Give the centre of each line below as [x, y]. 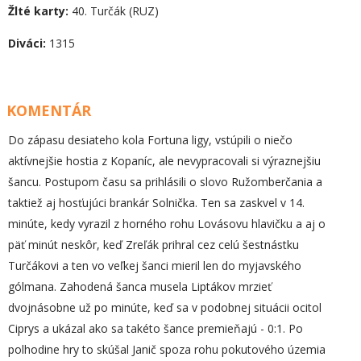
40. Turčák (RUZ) [114, 11]
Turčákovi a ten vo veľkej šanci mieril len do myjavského [155, 266]
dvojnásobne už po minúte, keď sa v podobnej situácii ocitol [165, 307]
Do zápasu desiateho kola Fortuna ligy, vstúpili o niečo [150, 140]
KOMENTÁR [49, 110]
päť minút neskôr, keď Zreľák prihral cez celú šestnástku [154, 245]
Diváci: [27, 43]
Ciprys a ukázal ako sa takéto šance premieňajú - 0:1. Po [156, 328]
